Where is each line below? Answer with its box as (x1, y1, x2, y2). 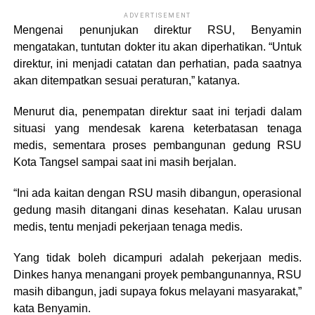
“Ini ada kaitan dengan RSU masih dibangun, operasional (13, 186, 302, 199)
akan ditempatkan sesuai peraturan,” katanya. (13, 74, 240, 86)
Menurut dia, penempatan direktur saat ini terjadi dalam (13, 105, 302, 117)
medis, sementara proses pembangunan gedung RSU (13, 139, 302, 151)
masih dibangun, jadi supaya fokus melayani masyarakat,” (13, 285, 302, 297)
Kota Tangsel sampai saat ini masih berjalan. (13, 155, 236, 168)
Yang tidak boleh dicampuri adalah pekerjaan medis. (13, 251, 302, 264)
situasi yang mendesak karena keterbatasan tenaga (13, 122, 302, 134)
